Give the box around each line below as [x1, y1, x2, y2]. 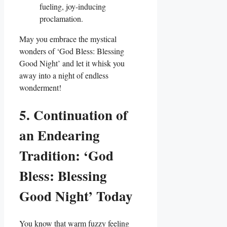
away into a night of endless [19, 69, 108, 81]
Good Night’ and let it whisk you [19, 57, 125, 68]
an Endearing [19, 125, 100, 145]
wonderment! [19, 82, 61, 93]
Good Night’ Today [19, 185, 133, 206]
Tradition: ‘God [19, 145, 113, 165]
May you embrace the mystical [19, 33, 117, 44]
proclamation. [40, 13, 83, 24]
